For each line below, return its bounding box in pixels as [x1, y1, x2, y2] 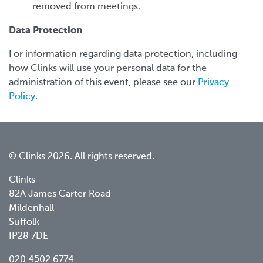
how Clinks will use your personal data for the [9, 63, 207, 73]
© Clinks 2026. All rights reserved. [9, 151, 154, 161]
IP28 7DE [9, 231, 50, 241]
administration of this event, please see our [9, 77, 198, 87]
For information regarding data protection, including [9, 49, 237, 59]
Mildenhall [9, 203, 56, 213]
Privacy [198, 77, 229, 87]
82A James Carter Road [9, 189, 113, 199]
